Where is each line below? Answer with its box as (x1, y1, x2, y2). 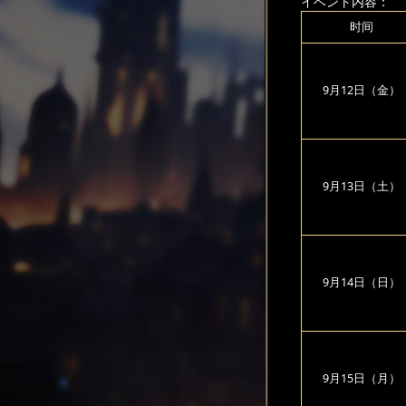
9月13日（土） (322, 179, 401, 194)
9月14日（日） (322, 275, 401, 290)
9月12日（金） (322, 82, 401, 98)
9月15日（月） (322, 371, 401, 386)
